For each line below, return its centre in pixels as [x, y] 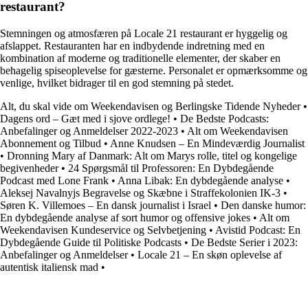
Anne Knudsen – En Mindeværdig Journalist [207, 143]
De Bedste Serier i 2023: [244, 242]
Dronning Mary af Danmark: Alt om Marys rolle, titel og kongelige [152, 155]
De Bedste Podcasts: [224, 118]
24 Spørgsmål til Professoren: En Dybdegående [171, 168]
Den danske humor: [263, 205]
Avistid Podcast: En [258, 230]
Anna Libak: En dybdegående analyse [200, 180]
